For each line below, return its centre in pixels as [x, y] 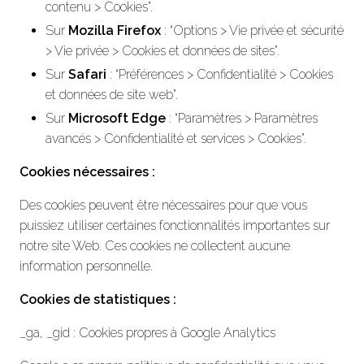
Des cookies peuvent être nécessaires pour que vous [163, 205]
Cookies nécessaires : [87, 171]
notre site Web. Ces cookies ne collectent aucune [155, 245]
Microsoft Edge [117, 118]
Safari [87, 74]
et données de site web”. [112, 94]
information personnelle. [86, 266]
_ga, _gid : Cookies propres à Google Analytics [147, 332]
